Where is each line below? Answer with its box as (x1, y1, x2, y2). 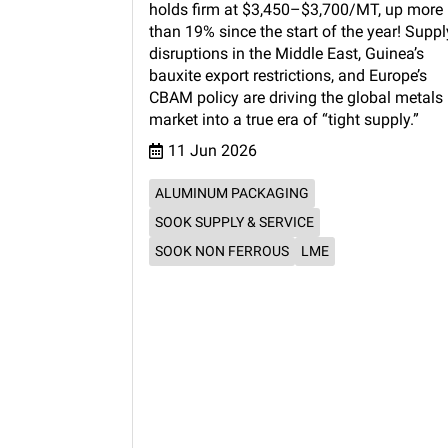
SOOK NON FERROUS (155, 243, 289, 260)
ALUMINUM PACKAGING (155, 185, 309, 202)
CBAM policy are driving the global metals (149, 88, 443, 108)
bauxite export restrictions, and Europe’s (149, 66, 427, 86)
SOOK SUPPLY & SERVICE (155, 214, 314, 231)
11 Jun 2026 (168, 141, 257, 161)
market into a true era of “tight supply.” (149, 110, 419, 130)
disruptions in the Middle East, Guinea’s (149, 44, 424, 64)
